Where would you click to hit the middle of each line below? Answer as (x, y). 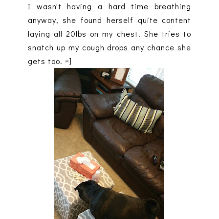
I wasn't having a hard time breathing (109, 6)
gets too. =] (50, 61)
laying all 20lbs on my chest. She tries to (109, 34)
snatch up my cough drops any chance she (109, 47)
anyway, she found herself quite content (109, 20)
